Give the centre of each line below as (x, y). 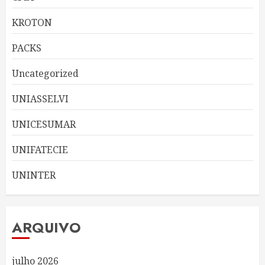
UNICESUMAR (44, 125)
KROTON (32, 23)
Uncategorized (45, 74)
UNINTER (34, 175)
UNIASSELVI (40, 99)
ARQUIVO (46, 228)
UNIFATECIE (40, 150)
